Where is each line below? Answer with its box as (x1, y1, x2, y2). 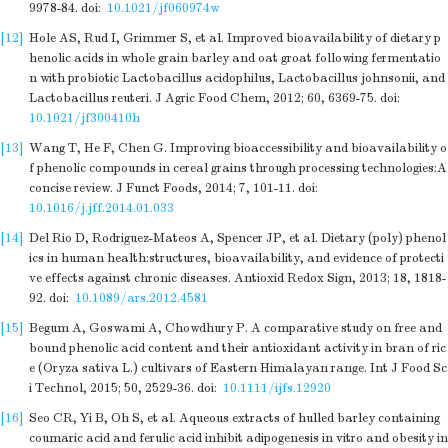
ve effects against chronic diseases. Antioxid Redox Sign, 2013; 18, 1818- (29, 270, 446, 286)
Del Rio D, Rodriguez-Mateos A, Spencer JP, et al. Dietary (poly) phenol (29, 230, 446, 246)
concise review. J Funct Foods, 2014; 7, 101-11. (29, 180, 295, 196)
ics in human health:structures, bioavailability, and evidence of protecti (29, 250, 444, 266)
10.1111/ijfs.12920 (223, 380, 331, 396)
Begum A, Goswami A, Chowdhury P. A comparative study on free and (29, 320, 442, 336)
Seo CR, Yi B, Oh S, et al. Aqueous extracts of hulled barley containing (29, 410, 440, 426)
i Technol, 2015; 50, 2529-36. (29, 380, 194, 396)
